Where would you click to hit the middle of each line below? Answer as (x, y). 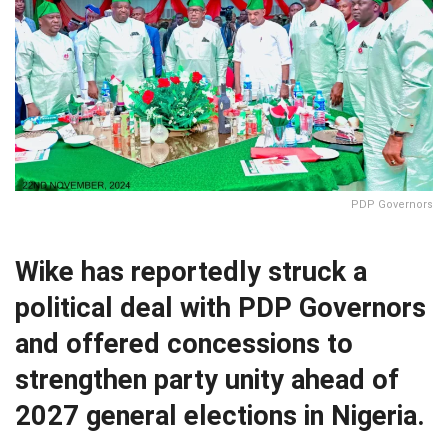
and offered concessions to (184, 343)
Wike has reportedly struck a (191, 271)
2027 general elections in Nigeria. (220, 415)
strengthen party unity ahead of (207, 379)
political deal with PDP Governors (220, 307)
